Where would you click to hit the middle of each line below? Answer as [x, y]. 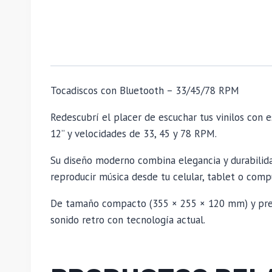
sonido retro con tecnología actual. [128, 220]
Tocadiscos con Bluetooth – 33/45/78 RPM [145, 91]
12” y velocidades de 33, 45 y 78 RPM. [134, 134]
